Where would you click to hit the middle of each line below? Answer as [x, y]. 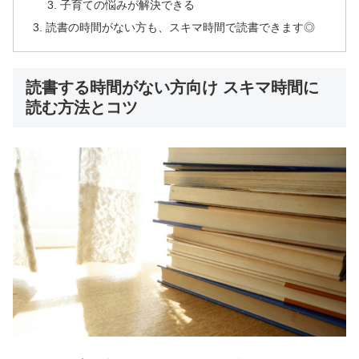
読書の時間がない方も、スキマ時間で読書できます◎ [181, 28]
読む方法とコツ [82, 108]
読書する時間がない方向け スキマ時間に [172, 88]
